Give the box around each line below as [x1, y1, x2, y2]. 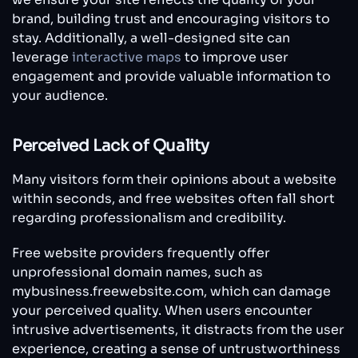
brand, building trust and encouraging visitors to [12, 10, 330, 27]
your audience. [12, 86, 108, 104]
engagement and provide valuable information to [12, 67, 331, 85]
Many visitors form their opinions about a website [12, 170, 336, 188]
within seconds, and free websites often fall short [12, 189, 335, 207]
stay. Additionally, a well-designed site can [12, 29, 290, 46]
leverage [12, 48, 72, 66]
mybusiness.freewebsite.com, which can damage [12, 282, 331, 300]
